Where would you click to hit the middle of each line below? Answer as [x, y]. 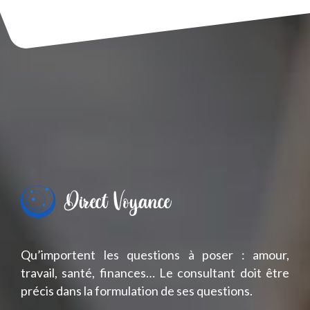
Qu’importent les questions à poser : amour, [155, 254]
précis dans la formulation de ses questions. [137, 290]
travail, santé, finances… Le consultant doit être [155, 272]
